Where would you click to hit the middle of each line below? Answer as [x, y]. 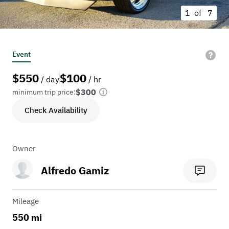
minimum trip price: [44, 92]
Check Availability [56, 110]
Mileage [26, 201]
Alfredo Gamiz [75, 171]
